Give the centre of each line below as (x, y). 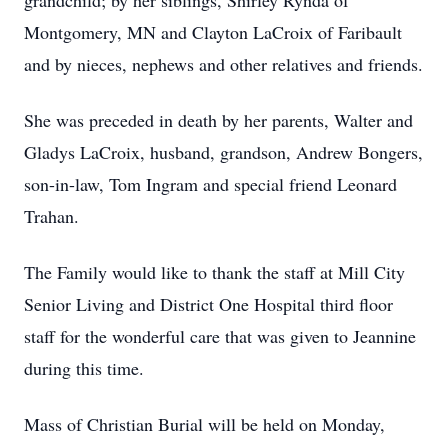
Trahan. (51, 216)
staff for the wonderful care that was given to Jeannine (220, 336)
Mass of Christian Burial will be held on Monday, (204, 424)
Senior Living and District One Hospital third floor (208, 304)
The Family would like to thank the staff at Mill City (214, 272)
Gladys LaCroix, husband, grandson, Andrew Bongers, (223, 152)
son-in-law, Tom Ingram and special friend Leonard (210, 184)
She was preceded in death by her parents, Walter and (218, 120)
